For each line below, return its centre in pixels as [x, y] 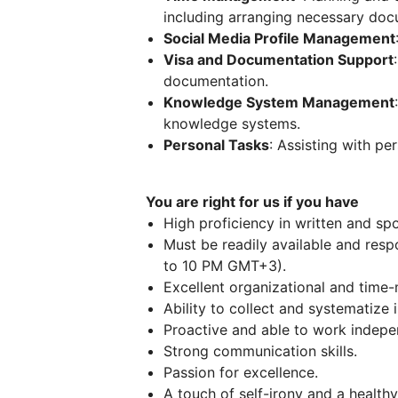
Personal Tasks [216, 144]
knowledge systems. [232, 123]
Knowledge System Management [279, 102]
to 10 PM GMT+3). [225, 265]
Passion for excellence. [241, 372]
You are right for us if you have [252, 201]
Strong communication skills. [260, 350]
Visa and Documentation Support [279, 59]
